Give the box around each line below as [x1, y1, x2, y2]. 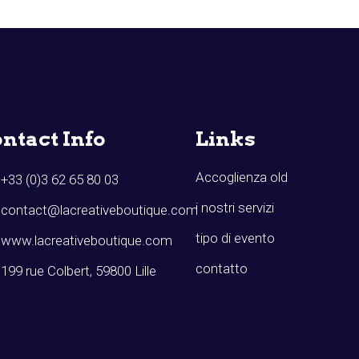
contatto [196, 260, 248, 277]
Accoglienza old [196, 169, 288, 186]
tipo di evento [196, 230, 275, 247]
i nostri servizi [196, 200, 274, 216]
